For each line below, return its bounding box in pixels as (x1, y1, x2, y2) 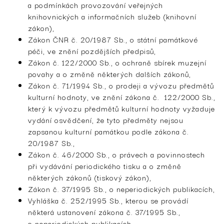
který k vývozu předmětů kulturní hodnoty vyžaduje (28, 102, 215, 114)
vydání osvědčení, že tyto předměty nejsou (28, 113, 183, 125)
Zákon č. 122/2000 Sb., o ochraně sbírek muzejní (28, 56, 206, 68)
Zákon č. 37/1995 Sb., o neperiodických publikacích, (28, 182, 215, 194)
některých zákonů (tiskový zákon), (28, 171, 151, 183)
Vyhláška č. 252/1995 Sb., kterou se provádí (28, 194, 188, 206)
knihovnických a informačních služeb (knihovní (28, 10, 196, 22)
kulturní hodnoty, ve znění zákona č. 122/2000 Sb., (28, 90, 215, 102)
